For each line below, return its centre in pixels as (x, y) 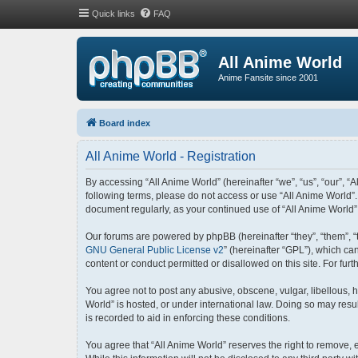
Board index (125, 123)
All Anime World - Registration (171, 156)
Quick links (113, 14)
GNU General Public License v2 (155, 250)
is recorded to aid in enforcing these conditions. (188, 318)
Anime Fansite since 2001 (268, 78)
